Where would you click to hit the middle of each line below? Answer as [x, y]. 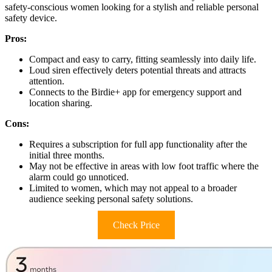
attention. [47, 81]
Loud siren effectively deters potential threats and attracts [138, 70]
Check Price [136, 225]
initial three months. [67, 155]
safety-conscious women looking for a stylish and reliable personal [132, 7]
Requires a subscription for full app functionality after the [138, 144]
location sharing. [61, 103]
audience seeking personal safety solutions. [111, 199]
